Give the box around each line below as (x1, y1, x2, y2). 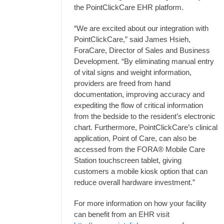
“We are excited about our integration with (74, 24, 208, 32)
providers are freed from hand (74, 79, 170, 87)
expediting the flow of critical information (74, 101, 203, 109)
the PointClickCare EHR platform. (74, 3, 183, 11)
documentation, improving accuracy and (74, 90, 204, 98)
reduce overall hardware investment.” (74, 178, 195, 186)
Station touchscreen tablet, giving (74, 156, 181, 164)
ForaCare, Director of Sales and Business (74, 46, 210, 54)
